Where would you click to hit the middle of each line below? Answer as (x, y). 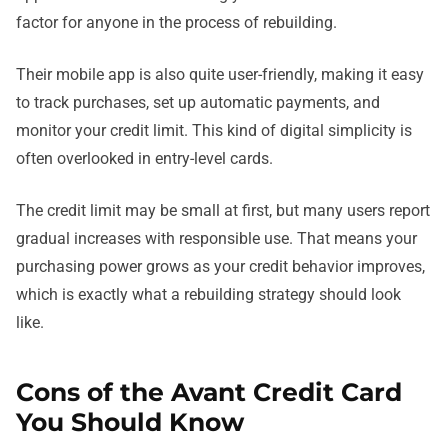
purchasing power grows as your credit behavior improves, (220, 267)
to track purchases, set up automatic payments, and (198, 103)
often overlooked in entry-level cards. (144, 159)
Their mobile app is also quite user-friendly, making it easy (220, 75)
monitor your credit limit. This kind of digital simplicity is (214, 131)
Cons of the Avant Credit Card (209, 392)
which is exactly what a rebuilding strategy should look (208, 295)
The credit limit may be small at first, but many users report (223, 211)
